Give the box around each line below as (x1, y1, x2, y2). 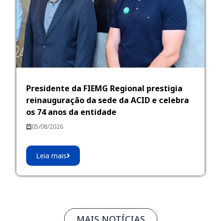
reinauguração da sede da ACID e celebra (26, 94, 189, 106)
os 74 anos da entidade (26, 106, 117, 117)
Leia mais (36, 150, 67, 160)
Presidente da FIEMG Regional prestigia (26, 82, 183, 94)
